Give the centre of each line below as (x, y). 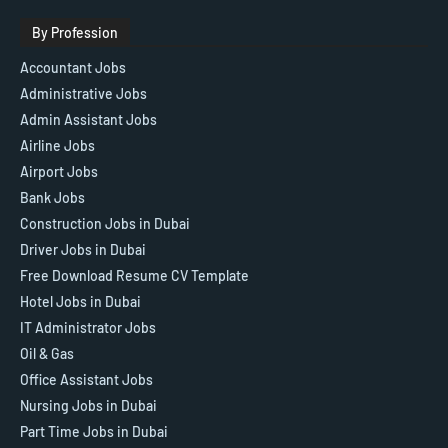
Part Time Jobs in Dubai (94, 431)
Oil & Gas (47, 353)
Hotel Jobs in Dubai (80, 301)
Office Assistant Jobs (86, 379)
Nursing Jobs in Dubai (88, 405)
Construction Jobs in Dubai (105, 223)
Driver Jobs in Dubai (83, 249)
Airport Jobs (59, 171)
